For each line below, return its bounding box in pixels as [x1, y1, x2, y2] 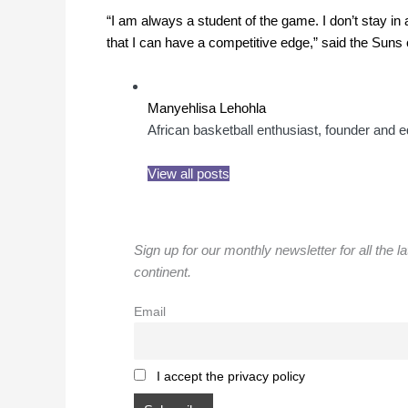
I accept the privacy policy [156, 370, 305, 384]
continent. [134, 264, 191, 280]
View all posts [148, 166, 229, 182]
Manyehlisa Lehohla [148, 100, 266, 117]
